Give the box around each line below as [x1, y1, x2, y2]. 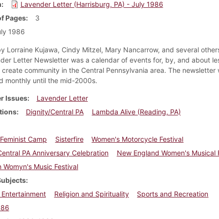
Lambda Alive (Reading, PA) [91, 107, 181, 116]
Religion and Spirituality [54, 189, 129, 198]
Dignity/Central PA [25, 107, 84, 116]
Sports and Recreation [137, 189, 209, 198]
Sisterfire [55, 134, 84, 143]
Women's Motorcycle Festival [91, 134, 184, 143]
